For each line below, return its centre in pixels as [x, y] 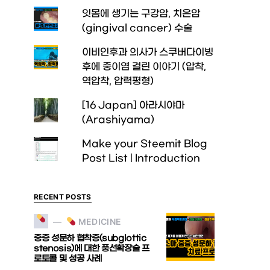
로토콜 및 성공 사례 [68, 259]
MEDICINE [99, 221]
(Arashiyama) [118, 120]
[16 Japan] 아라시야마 [133, 105]
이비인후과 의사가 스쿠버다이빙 [147, 52]
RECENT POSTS [63, 197]
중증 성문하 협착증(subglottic [90, 238]
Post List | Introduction [141, 158]
